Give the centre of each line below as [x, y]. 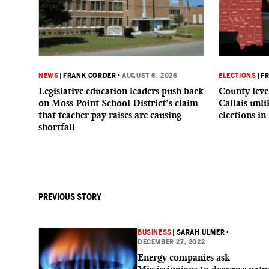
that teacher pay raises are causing [110, 115]
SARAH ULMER [201, 232]
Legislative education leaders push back [121, 91]
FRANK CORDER [90, 76]
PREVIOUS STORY [70, 197]
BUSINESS [155, 232]
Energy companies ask [184, 257]
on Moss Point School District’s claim [118, 103]
